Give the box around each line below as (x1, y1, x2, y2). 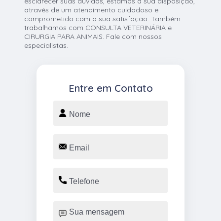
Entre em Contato (68, 82, 153, 95)
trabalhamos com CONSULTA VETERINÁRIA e (24, 23, 172, 33)
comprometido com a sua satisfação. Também (24, 14, 181, 24)
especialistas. (24, 41, 69, 50)
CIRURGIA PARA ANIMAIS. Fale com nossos (24, 32, 162, 41)
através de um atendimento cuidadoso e (24, 5, 159, 15)
